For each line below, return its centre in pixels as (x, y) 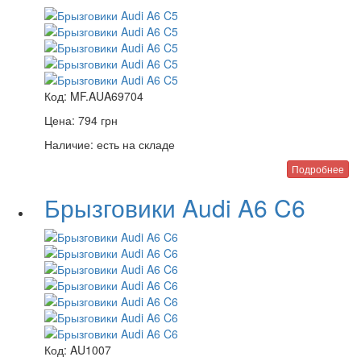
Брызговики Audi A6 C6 (175, 207)
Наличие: (69, 144)
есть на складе (134, 144)
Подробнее (318, 169)
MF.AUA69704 (107, 96)
